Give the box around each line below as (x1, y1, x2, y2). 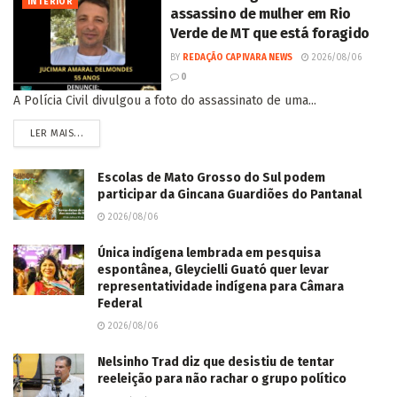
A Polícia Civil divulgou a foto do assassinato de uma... (13, 92, 316, 108)
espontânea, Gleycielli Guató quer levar (97, 261, 329, 277)
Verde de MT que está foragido (170, 24, 370, 42)
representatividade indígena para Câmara (97, 278, 344, 294)
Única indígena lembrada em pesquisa (97, 245, 321, 261)
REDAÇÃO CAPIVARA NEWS (183, 51, 293, 63)
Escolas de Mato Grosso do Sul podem (97, 169, 325, 185)
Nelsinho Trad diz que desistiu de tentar (97, 354, 334, 370)
